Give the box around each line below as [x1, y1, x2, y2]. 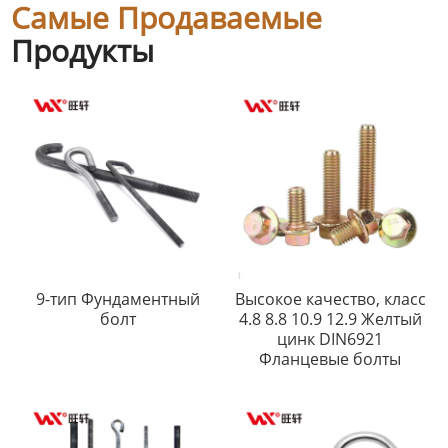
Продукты [11, 30, 155, 72]
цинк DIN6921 [277, 328, 384, 351]
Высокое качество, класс [234, 288, 426, 311]
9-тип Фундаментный [35, 288, 200, 311]
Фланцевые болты [259, 348, 402, 371]
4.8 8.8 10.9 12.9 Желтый [238, 308, 422, 331]
